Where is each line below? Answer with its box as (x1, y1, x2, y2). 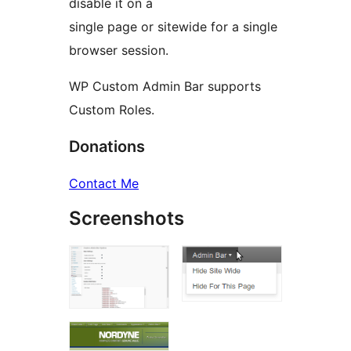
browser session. (69, 42, 168, 59)
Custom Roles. (69, 102, 154, 118)
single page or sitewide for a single (69, 19, 277, 35)
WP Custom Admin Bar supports (69, 78, 261, 95)
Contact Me (69, 175, 139, 192)
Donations (69, 137, 145, 157)
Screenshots (69, 207, 184, 230)
